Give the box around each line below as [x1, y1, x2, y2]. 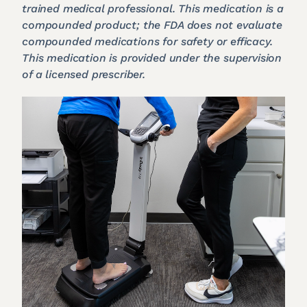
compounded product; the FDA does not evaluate [22, 18, 282, 32]
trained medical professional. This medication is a [22, 1, 284, 15]
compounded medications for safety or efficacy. [22, 34, 273, 48]
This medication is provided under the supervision [22, 51, 282, 64]
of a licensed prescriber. [22, 67, 145, 81]
